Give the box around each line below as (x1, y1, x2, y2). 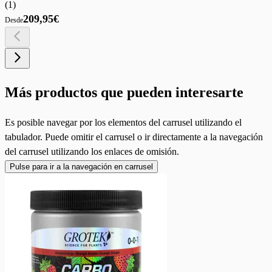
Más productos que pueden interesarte (5, 84, 243, 101)
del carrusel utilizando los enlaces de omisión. (5, 146, 179, 157)
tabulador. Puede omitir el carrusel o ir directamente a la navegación (5, 132, 263, 143)
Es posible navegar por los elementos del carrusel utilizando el (5, 117, 242, 128)
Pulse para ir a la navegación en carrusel (10, 162, 153, 172)
